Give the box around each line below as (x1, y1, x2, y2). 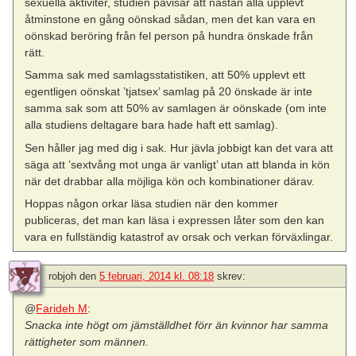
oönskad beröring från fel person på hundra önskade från (25, 29, 314, 43)
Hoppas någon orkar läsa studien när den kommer (25, 196, 279, 210)
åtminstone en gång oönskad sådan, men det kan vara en (25, 13, 316, 26)
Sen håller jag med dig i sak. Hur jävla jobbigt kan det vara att (25, 141, 334, 154)
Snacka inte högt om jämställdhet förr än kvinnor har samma (25, 318, 329, 331)
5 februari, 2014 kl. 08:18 (99, 269, 214, 282)
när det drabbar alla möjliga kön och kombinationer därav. (25, 174, 315, 188)
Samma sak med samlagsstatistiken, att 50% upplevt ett (25, 68, 306, 82)
